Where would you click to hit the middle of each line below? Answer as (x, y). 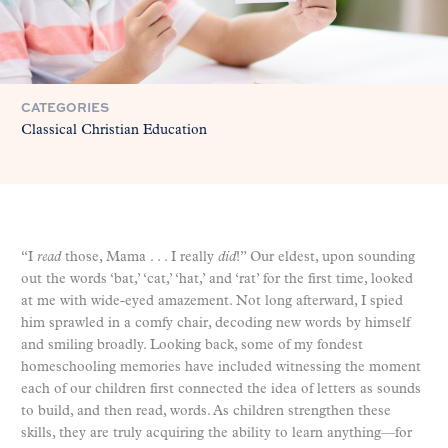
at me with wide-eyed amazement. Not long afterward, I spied (212, 301)
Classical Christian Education (114, 130)
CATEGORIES (65, 106)
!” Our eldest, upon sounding (325, 257)
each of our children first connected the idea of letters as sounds (221, 389)
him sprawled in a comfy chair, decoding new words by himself (215, 323)
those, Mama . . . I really (139, 257)
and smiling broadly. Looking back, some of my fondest (192, 345)
